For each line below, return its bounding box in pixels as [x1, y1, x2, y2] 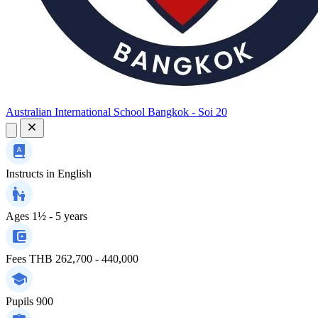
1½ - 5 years [32, 209, 87, 222]
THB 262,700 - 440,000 [29, 252, 138, 265]
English [57, 167, 92, 180]
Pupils [6, 295, 33, 307]
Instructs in [6, 167, 55, 180]
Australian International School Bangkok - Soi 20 [6, 105, 227, 118]
